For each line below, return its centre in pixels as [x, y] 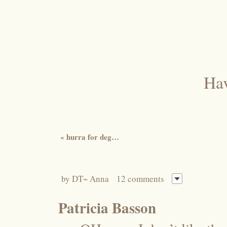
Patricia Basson [107, 207]
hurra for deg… [92, 137]
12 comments [140, 178]
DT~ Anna [90, 178]
